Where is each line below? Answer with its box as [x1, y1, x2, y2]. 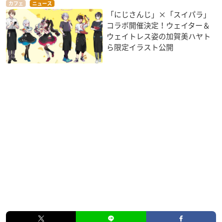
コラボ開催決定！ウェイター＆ [107, 19, 211, 31]
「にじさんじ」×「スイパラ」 [107, 8, 211, 20]
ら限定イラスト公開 [107, 41, 174, 53]
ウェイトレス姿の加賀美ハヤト [107, 30, 211, 42]
